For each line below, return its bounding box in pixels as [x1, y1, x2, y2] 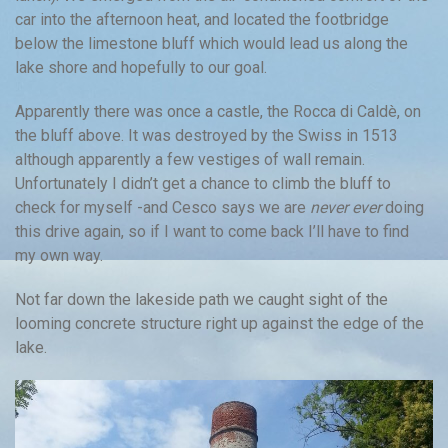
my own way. [15, 245, 103, 265]
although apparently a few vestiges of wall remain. [15, 149, 365, 169]
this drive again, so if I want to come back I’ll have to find [15, 221, 409, 241]
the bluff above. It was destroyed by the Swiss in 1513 [15, 125, 398, 145]
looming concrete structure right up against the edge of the [15, 313, 424, 333]
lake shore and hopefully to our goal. [15, 57, 267, 77]
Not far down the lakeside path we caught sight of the [15, 289, 388, 309]
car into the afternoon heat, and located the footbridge [15, 9, 389, 29]
